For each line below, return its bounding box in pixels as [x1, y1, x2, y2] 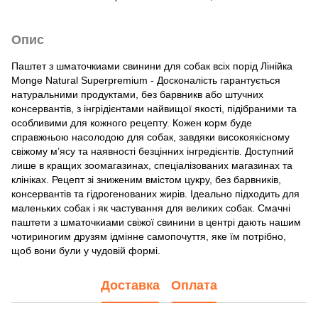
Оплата [171, 278, 217, 293]
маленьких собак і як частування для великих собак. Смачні [11, 202, 290, 214]
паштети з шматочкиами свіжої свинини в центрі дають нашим [11, 216, 301, 228]
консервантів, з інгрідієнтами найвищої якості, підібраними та [11, 102, 297, 114]
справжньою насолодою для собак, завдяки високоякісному [11, 131, 290, 143]
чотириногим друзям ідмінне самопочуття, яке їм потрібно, [11, 230, 286, 242]
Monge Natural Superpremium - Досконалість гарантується [11, 74, 280, 86]
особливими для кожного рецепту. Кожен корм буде [11, 116, 252, 128]
